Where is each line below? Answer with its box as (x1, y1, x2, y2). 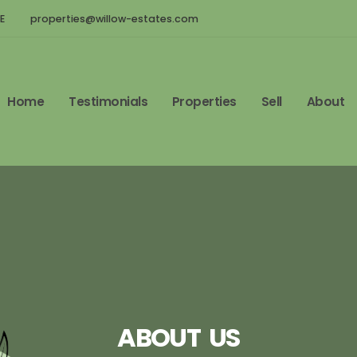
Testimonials (69, 93, 148, 110)
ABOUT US (117, 320, 240, 355)
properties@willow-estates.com (30, 12, 198, 25)
